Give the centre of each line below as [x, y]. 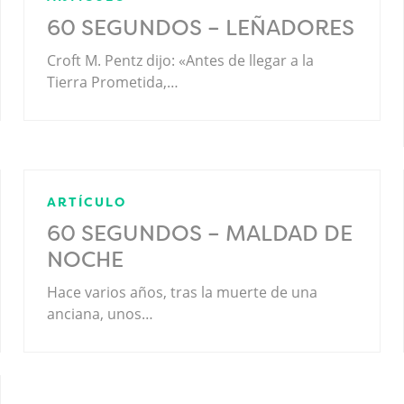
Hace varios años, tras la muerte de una [182, 292]
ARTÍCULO [86, 202]
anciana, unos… [100, 313]
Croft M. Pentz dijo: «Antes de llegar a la [180, 60]
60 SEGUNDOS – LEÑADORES [200, 28]
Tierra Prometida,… [112, 82]
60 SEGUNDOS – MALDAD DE [199, 233]
